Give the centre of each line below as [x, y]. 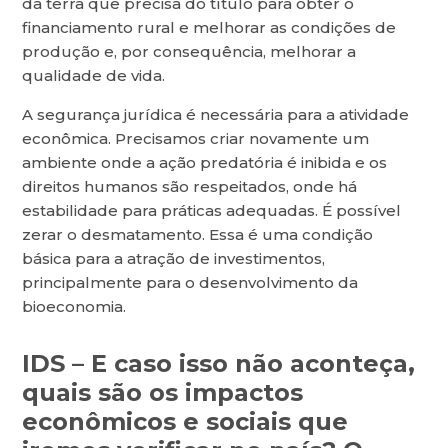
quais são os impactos [163, 393]
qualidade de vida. [94, 76]
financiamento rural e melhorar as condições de [209, 28]
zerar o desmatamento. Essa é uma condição [198, 235]
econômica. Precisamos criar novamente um [196, 139]
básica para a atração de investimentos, [174, 259]
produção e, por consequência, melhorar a [189, 52]
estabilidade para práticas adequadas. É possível [212, 211]
